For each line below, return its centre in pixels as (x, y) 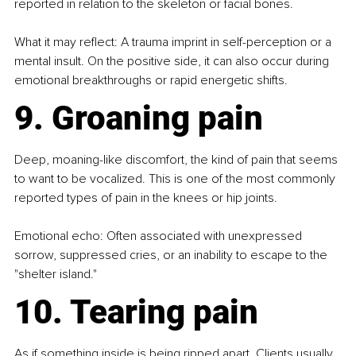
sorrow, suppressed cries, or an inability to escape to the (172, 255)
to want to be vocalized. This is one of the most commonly (176, 179)
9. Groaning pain (139, 118)
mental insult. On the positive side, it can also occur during (173, 62)
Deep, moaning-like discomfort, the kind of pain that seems (178, 160)
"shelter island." (56, 275)
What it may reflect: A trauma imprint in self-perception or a (174, 43)
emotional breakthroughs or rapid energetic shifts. (151, 81)
